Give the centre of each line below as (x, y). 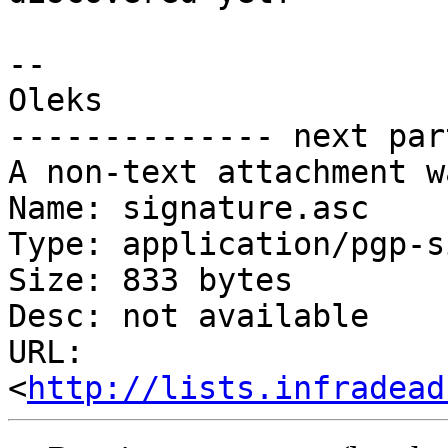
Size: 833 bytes (150, 280)
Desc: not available (188, 316)
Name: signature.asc (188, 208)
